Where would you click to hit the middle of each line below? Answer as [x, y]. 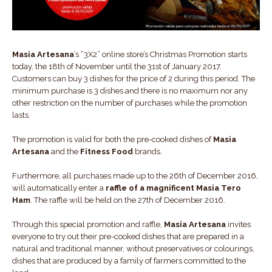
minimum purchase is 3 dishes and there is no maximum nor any [130, 90]
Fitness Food [107, 151]
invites [238, 224]
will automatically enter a [59, 188]
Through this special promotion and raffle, [88, 224]
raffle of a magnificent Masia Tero [173, 188]
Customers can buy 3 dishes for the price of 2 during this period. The [134, 78]
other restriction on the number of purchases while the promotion [130, 103]
